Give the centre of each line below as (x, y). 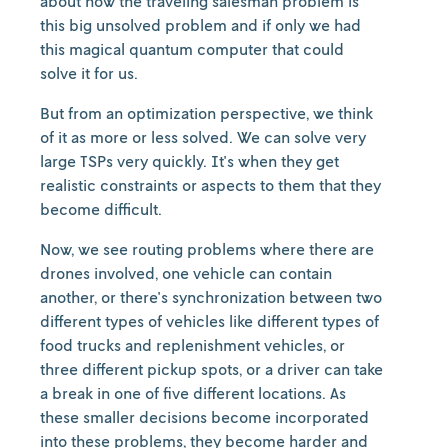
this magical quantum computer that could (192, 49)
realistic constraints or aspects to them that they (210, 185)
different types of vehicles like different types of (209, 321)
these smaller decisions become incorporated (204, 417)
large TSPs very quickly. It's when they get (189, 161)
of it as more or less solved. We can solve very (203, 137)
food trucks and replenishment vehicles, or (192, 345)
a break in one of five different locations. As (193, 393)
